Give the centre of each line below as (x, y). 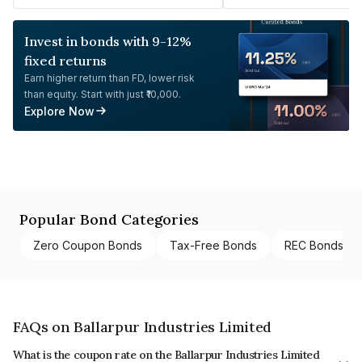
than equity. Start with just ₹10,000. (103, 94)
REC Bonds (314, 245)
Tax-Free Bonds (213, 245)
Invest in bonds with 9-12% (108, 41)
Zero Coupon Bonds (88, 245)
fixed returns (65, 60)
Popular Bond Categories (109, 219)
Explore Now (59, 111)
